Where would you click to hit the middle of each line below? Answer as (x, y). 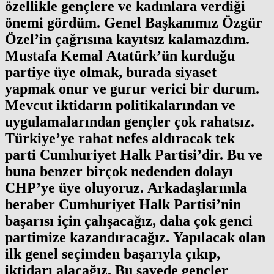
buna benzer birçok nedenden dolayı (119, 171)
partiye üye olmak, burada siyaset (111, 72)
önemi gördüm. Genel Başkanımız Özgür (134, 22)
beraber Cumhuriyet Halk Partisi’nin (123, 204)
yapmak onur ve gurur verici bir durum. (132, 88)
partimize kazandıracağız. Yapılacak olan (135, 237)
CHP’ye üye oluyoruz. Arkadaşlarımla (126, 187)
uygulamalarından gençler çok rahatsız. (130, 121)
